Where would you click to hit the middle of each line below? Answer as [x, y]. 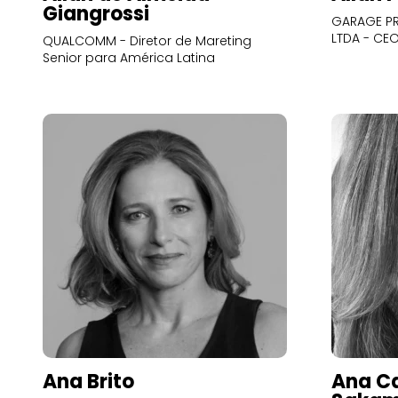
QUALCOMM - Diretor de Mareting [147, 41]
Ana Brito [88, 382]
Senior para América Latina [129, 58]
